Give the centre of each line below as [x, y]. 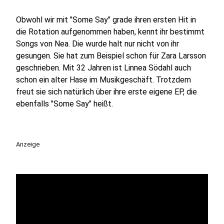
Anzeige [28, 144]
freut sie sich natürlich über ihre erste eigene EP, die [106, 92]
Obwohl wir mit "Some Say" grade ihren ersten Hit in [106, 20]
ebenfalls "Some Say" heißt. [64, 104]
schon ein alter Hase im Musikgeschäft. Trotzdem [103, 80]
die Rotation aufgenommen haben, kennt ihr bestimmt [110, 32]
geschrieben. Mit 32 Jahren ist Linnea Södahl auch [103, 68]
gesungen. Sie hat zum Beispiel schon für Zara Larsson [111, 56]
